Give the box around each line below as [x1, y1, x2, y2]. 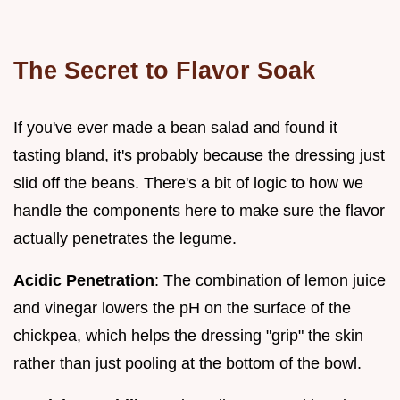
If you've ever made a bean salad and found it [13, 118, 337, 137]
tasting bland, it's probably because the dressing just [13, 146, 385, 164]
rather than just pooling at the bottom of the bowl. [13, 354, 362, 372]
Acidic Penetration [13, 271, 154, 289]
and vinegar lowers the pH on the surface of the [13, 298, 351, 317]
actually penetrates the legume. [13, 229, 237, 247]
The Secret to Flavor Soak [13, 55, 315, 84]
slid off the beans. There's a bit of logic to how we [13, 173, 363, 192]
